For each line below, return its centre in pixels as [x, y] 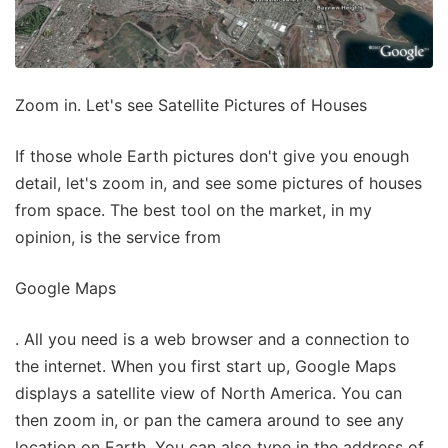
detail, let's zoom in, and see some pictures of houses [218, 182]
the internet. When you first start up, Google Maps [205, 365]
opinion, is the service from [118, 236]
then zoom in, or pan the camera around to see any [209, 419]
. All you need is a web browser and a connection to [212, 338]
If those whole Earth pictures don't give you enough [212, 155]
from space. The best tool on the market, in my [193, 209]
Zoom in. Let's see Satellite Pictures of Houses [191, 104]
